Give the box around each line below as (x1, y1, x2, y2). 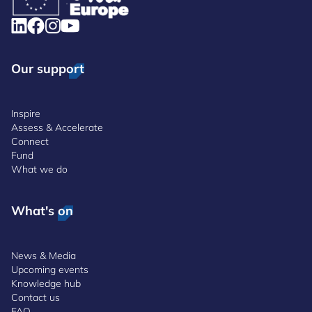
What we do (11, 163, 68, 175)
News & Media (11, 249, 76, 262)
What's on (11, 203, 73, 219)
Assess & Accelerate (11, 121, 103, 134)
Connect (11, 135, 49, 148)
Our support (11, 61, 84, 77)
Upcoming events (11, 263, 88, 276)
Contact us (11, 291, 60, 304)
